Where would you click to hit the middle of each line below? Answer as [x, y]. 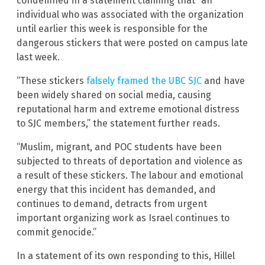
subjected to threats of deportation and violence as [130, 161]
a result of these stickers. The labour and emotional [130, 175]
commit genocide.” [56, 232]
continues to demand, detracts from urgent [112, 203]
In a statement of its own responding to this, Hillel [126, 256]
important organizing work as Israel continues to [123, 218]
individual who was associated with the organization [130, 14]
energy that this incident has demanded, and [116, 189]
